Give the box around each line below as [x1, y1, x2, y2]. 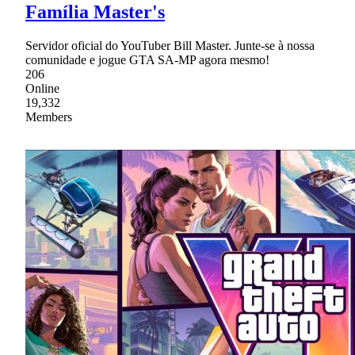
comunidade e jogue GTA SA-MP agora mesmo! [25, 52, 269, 67]
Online [25, 81, 59, 95]
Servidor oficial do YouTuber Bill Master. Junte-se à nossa [25, 38, 315, 52]
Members [25, 109, 72, 124]
